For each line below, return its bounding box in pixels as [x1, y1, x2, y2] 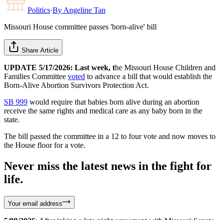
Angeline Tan [63, 5, 106, 14]
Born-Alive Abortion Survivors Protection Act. [4, 81, 149, 89]
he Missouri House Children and [115, 63, 216, 72]
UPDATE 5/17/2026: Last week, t [4, 63, 115, 72]
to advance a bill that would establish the [85, 72, 212, 81]
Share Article [22, 46, 58, 54]
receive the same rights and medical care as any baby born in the [4, 106, 202, 115]
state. [4, 115, 20, 124]
